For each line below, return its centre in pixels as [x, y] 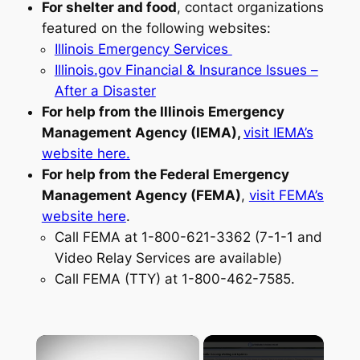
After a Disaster [105, 91]
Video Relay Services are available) [170, 258]
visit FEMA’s [286, 196]
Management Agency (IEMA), [142, 133]
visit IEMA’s [278, 133]
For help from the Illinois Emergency [163, 112]
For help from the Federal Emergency [165, 175]
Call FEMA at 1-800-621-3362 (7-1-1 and [188, 237]
